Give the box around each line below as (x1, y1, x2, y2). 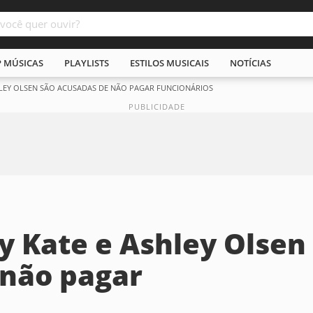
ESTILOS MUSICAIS (130, 57, 209, 69)
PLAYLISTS (64, 57, 109, 69)
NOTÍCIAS (230, 57, 271, 69)
